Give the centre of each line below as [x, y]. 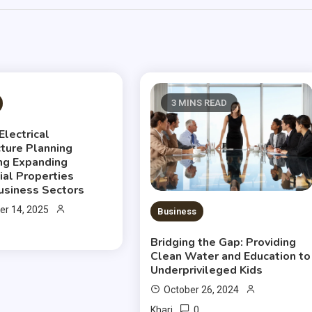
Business [177, 212]
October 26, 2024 [202, 290]
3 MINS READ [200, 103]
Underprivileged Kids [207, 271]
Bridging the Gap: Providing [224, 243]
